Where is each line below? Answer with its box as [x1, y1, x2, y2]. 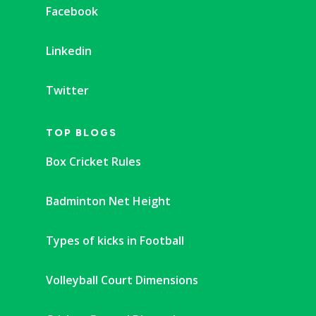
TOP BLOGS [46, 127, 117, 140]
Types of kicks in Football [46, 233, 184, 249]
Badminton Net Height [46, 193, 171, 209]
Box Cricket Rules [46, 154, 141, 170]
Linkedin [46, 43, 92, 59]
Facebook [46, 4, 98, 20]
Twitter [46, 83, 89, 99]
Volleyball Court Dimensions [46, 272, 198, 288]
